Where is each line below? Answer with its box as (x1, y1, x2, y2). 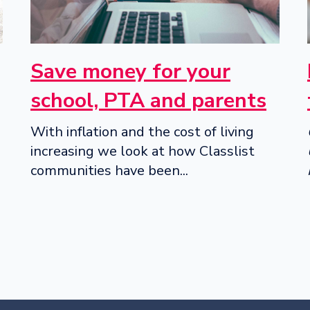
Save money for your (30, 57, 230, 86)
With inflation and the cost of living (30, 122, 254, 141)
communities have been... (30, 161, 188, 180)
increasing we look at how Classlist (30, 141, 255, 161)
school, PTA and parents (30, 86, 266, 115)
